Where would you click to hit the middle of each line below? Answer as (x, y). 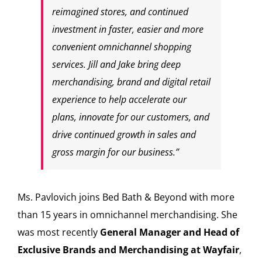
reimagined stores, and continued (120, 11)
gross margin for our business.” (115, 152)
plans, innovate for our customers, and (130, 117)
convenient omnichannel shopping (121, 46)
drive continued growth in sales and (124, 134)
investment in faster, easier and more (127, 29)
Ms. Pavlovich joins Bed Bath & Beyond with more (126, 197)
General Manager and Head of (169, 232)
